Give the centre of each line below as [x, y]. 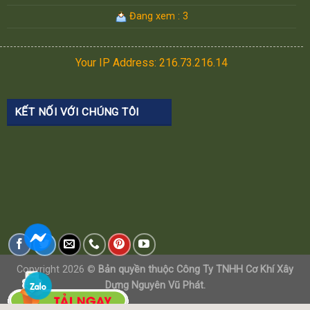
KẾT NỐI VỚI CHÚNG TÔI [77, 112]
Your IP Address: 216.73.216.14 [152, 63]
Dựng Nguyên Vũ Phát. [155, 286]
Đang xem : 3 [157, 17]
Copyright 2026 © [57, 270]
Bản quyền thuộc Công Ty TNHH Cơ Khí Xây [196, 270]
